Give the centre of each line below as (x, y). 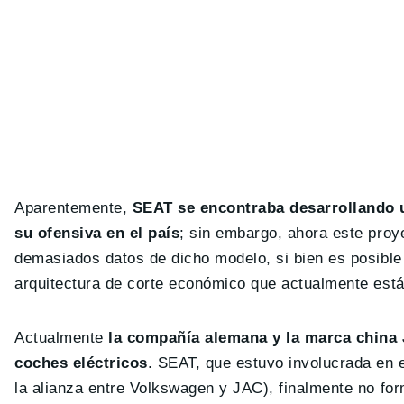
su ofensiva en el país (97, 234)
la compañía (154, 338)
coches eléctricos (81, 363)
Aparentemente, (73, 208)
